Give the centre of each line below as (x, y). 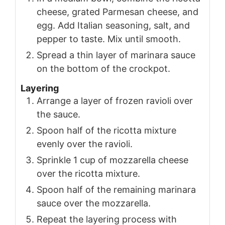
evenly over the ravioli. (85, 144)
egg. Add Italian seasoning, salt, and (113, 25)
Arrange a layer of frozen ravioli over (115, 100)
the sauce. (59, 114)
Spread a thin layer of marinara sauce (116, 55)
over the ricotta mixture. (88, 173)
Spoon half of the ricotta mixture (106, 130)
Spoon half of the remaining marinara (116, 189)
